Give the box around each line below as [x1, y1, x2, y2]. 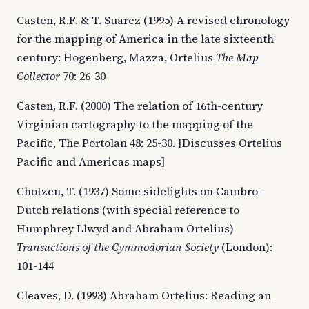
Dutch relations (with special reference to [17, 201, 239, 217]
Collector [17, 68, 63, 83]
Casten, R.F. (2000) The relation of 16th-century [17, 97, 263, 113]
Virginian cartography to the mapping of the [17, 116, 253, 132]
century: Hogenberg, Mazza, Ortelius [17, 49, 216, 65]
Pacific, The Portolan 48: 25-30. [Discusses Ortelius [17, 134, 282, 150]
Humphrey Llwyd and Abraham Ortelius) [17, 220, 234, 236]
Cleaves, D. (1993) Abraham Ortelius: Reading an [17, 287, 271, 303]
